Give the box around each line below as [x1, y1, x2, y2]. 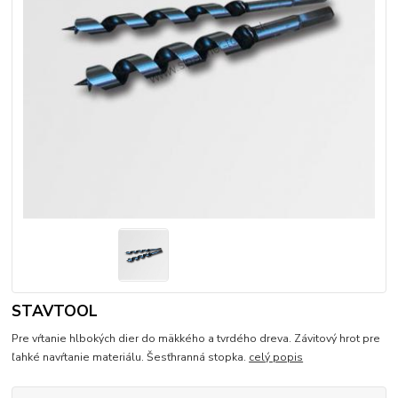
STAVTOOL [12, 300, 99, 322]
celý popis [249, 349, 304, 364]
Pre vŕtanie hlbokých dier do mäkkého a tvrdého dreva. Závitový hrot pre [12, 330, 381, 346]
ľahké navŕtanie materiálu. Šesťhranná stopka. [12, 349, 250, 364]
